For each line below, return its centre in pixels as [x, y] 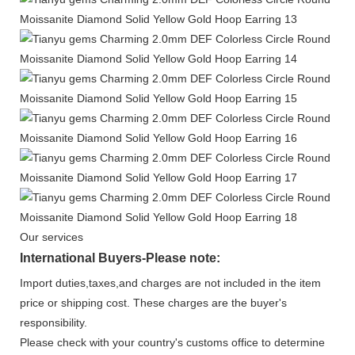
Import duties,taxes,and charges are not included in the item [170, 283]
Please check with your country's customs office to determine [172, 342]
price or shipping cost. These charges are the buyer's [153, 303]
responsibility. [53, 323]
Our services [52, 237]
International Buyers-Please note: [120, 258]
